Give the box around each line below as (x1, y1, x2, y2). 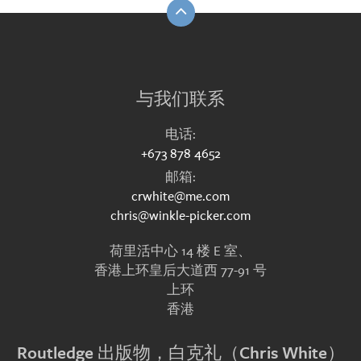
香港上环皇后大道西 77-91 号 (94, 262, 267, 280)
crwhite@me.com (131, 188, 230, 205)
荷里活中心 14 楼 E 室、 (110, 243, 251, 260)
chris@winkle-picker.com (110, 207, 251, 225)
